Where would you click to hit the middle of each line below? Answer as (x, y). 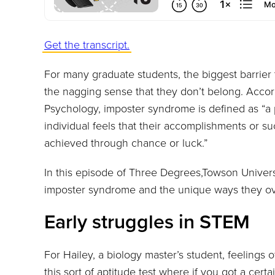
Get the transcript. (87, 45)
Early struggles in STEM (147, 223)
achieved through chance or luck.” (126, 143)
